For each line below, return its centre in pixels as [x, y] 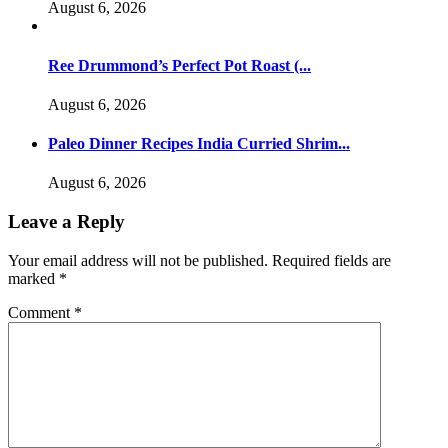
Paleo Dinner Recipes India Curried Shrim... [199, 144]
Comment [41, 312]
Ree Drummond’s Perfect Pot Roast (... [179, 65]
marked [33, 278]
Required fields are [331, 260]
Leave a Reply [66, 222]
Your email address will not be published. [138, 260]
